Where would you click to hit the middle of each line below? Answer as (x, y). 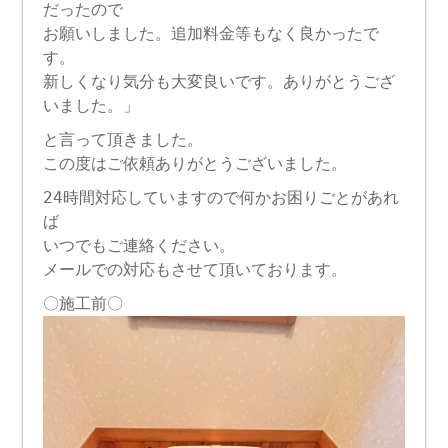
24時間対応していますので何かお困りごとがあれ (221, 198)
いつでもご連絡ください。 (139, 246)
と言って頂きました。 (123, 140)
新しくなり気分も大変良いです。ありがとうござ (219, 82)
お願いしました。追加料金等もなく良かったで (211, 34)
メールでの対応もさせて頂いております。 (195, 270)
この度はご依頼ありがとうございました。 (195, 164)
